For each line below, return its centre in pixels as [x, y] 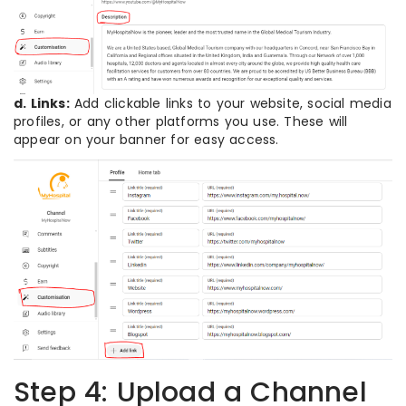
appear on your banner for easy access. [146, 139]
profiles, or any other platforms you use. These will [181, 121]
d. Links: [42, 103]
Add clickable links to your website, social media [230, 103]
